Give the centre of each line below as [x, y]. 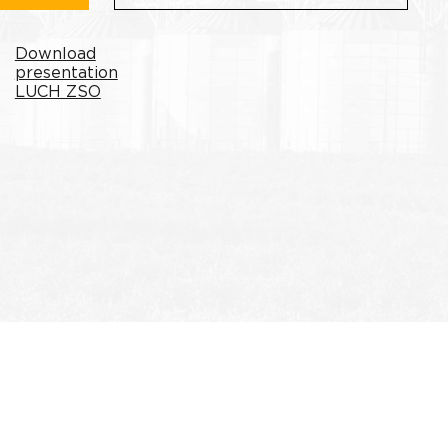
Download [55, 55]
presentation [66, 74]
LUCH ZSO [57, 93]
